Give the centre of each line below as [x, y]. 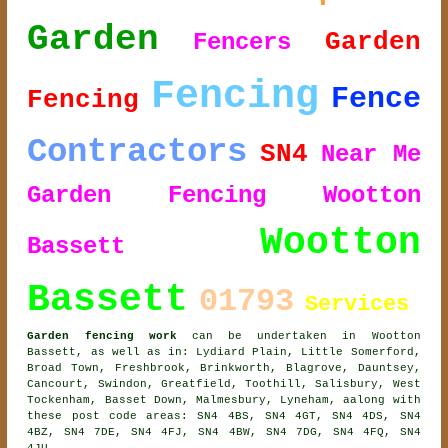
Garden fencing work [102, 336]
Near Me [370, 155]
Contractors [137, 152]
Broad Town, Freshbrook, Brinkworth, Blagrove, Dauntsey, [224, 368]
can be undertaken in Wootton [298, 336]
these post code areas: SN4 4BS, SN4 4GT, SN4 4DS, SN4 [224, 416]
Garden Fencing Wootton [224, 196]
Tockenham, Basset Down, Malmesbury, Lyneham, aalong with [224, 400]
